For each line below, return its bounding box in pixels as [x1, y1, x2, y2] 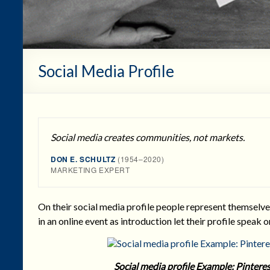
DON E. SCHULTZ [51, 153, 116, 165]
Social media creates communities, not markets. [51, 131, 245, 143]
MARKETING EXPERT [51, 164, 130, 175]
